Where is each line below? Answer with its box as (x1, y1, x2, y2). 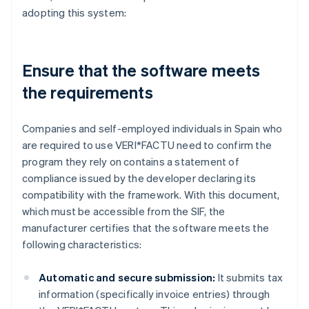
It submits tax (215, 270, 283, 285)
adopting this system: (22, 6, 127, 20)
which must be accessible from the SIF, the (22, 204, 226, 219)
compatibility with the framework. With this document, (22, 188, 280, 202)
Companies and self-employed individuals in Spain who (22, 121, 283, 136)
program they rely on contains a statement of (22, 154, 239, 169)
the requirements (22, 81, 153, 103)
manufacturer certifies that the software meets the (22, 221, 270, 235)
